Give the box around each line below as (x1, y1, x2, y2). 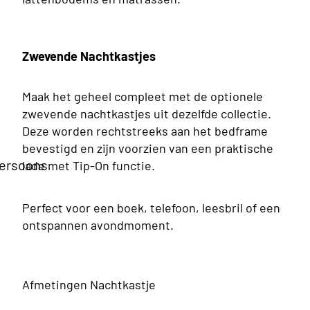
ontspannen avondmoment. (22, 217, 174, 233)
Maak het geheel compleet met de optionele (22, 89, 263, 104)
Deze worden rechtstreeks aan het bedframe (22, 123, 268, 139)
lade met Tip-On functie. (22, 158, 155, 174)
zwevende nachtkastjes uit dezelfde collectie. (22, 106, 271, 122)
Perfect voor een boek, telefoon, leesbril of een (22, 200, 280, 216)
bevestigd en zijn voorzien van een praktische (22, 140, 273, 156)
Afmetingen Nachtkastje (22, 277, 156, 293)
